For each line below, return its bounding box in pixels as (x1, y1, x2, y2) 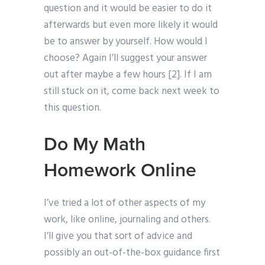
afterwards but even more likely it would (44, 17, 218, 34)
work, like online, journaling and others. (44, 212, 211, 228)
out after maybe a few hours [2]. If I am (44, 67, 212, 83)
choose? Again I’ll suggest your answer (44, 50, 207, 67)
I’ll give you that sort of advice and (44, 228, 192, 245)
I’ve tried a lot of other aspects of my (44, 195, 205, 212)
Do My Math (44, 133, 146, 156)
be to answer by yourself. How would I (44, 34, 208, 50)
